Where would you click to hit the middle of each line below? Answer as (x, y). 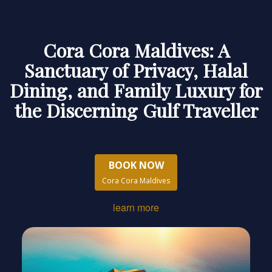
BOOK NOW (136, 165)
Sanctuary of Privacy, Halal (136, 70)
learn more (136, 208)
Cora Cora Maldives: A (136, 50)
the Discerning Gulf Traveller (136, 110)
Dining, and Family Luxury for (136, 90)
